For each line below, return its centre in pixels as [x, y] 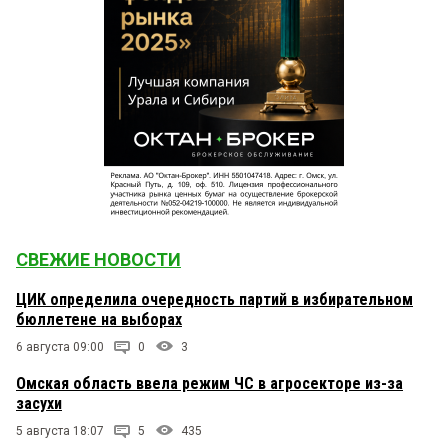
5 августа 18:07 [60, 430]
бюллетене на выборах [99, 319]
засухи [39, 403]
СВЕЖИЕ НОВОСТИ [98, 259]
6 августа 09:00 [60, 346]
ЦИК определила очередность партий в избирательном [214, 299]
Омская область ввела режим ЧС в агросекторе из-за [209, 383]
